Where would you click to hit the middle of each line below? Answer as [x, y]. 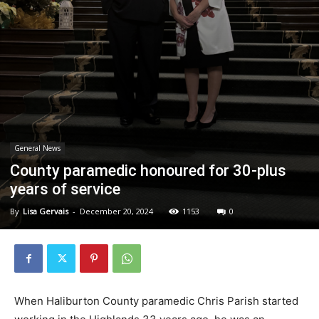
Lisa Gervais [46, 211]
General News [37, 148]
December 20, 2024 [116, 211]
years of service [65, 189]
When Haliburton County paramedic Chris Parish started [156, 301]
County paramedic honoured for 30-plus [148, 171]
